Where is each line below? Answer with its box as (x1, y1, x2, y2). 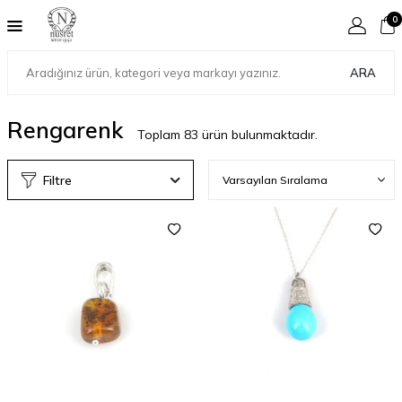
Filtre (43, 171, 72, 188)
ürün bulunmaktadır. (198, 127, 318, 143)
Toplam (137, 127, 184, 143)
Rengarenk (7, 116, 123, 144)
